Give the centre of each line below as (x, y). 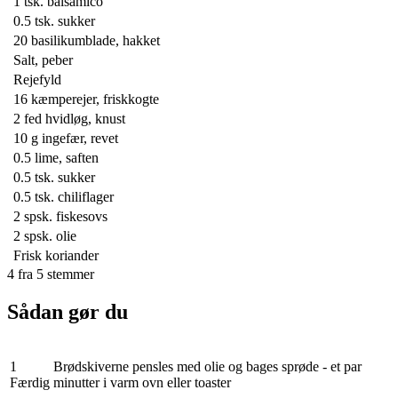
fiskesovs (82, 216)
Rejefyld (37, 79)
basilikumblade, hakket (96, 40)
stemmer (71, 274)
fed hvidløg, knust (75, 118)
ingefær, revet (80, 138)
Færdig (30, 382)
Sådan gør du (68, 311)
